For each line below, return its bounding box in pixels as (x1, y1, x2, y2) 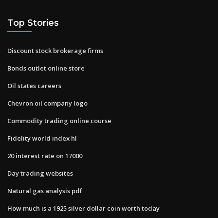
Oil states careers (7, 81, 61, 90)
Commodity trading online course (7, 116, 111, 125)
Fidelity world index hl (7, 133, 77, 143)
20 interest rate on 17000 (7, 151, 82, 160)
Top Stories (7, 18, 59, 28)
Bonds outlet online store (7, 63, 85, 73)
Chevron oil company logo (7, 98, 88, 108)
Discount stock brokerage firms (7, 46, 103, 55)
